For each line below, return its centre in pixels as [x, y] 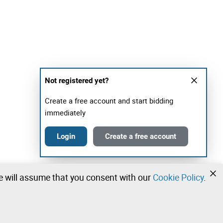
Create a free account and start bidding [109, 101]
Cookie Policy [178, 177]
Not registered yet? [77, 81]
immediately [65, 112]
